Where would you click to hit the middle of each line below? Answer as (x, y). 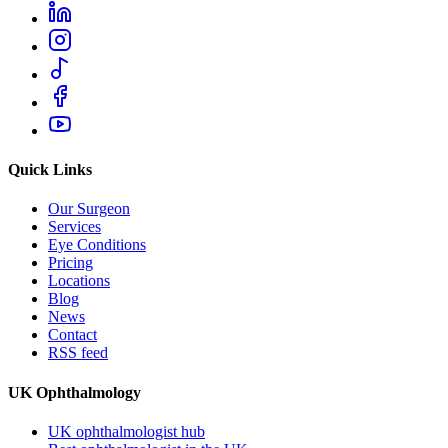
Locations (79, 281)
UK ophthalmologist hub (126, 431)
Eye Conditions (97, 245)
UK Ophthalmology (74, 392)
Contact (72, 335)
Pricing (70, 263)
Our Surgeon (89, 209)
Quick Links (50, 170)
